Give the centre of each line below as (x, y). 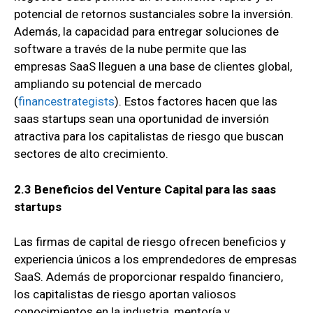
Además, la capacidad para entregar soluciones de (146, 32)
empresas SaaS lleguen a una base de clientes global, (153, 67)
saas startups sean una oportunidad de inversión (141, 119)
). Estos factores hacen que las (196, 102)
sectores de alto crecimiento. (91, 154)
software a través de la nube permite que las (130, 49)
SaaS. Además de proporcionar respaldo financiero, (148, 277)
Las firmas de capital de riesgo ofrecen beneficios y (150, 242)
